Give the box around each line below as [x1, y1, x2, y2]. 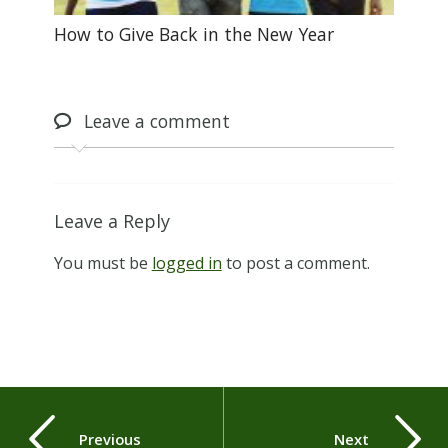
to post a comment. [221, 252, 370, 275]
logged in [151, 252, 222, 275]
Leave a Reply [53, 209, 170, 234]
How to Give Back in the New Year [53, 21, 334, 46]
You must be [53, 252, 152, 275]
